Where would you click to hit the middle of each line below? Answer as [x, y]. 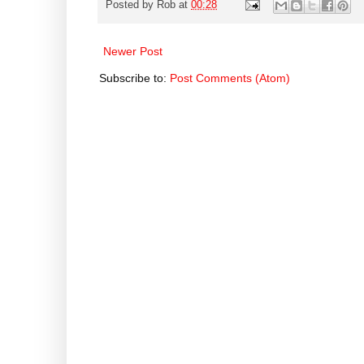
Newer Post [133, 51]
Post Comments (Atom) [230, 78]
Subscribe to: [134, 78]
